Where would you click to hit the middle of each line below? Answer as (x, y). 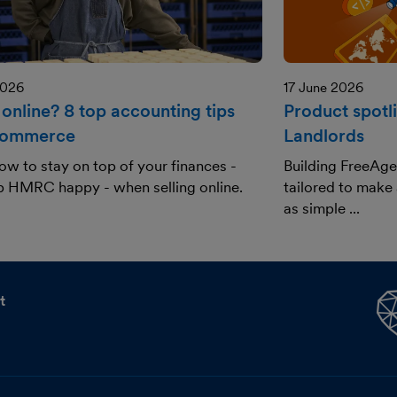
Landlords (324, 136)
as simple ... (322, 209)
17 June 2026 (323, 88)
